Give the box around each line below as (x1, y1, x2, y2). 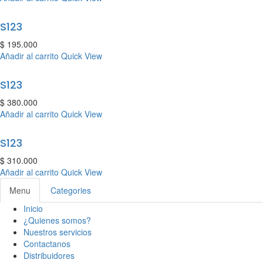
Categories (50, 184, 91, 196)
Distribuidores (23, 249, 75, 261)
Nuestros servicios (23, 226, 92, 238)
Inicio (23, 203, 43, 214)
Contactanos (23, 238, 70, 249)
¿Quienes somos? (23, 214, 91, 226)
